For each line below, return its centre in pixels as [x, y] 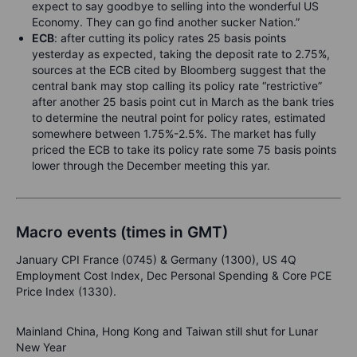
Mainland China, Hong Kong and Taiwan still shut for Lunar [167, 331]
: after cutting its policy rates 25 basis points [170, 38]
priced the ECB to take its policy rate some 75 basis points [184, 149]
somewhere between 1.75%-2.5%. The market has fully [174, 133]
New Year [41, 347]
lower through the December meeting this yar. [151, 165]
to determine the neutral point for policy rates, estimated [179, 118]
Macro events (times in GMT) [122, 232]
